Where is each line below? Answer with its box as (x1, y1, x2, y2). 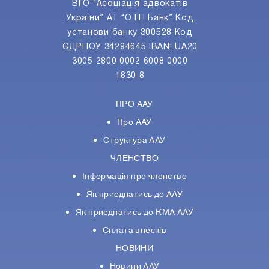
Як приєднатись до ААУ (86, 187, 183, 203)
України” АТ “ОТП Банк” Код (66, 14, 194, 23)
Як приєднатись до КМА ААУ (76, 205, 193, 221)
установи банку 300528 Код (67, 29, 193, 37)
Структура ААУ (103, 133, 166, 149)
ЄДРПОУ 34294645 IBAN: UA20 (62, 43, 198, 52)
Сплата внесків (102, 223, 167, 239)
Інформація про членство (82, 169, 187, 185)
